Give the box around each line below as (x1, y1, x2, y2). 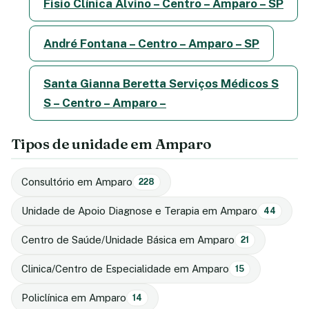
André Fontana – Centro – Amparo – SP (43, 36, 259, 50)
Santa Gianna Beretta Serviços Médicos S (43, 76, 279, 90)
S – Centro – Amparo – (43, 95, 166, 110)
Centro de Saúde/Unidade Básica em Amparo (21, 233, 235, 246)
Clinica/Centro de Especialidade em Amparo (21, 262, 229, 275)
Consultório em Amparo (21, 175, 132, 188)
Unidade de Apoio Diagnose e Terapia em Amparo (21, 204, 257, 217)
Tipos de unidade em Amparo (11, 134, 212, 152)
